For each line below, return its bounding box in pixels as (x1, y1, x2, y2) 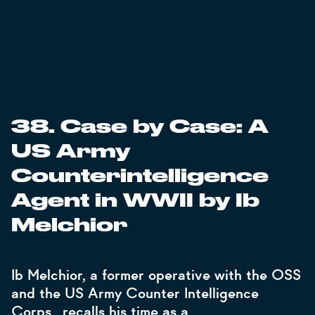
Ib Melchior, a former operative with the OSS (11, 266, 301, 284)
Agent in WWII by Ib (11, 192, 259, 210)
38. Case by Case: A (11, 118, 269, 136)
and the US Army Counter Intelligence (11, 284, 259, 302)
